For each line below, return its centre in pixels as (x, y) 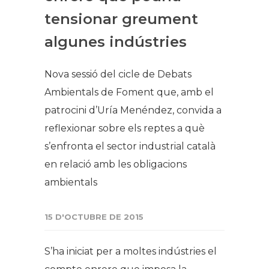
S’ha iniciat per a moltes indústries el (131, 252)
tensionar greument (121, 19)
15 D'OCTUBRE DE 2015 (94, 217)
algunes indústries (116, 42)
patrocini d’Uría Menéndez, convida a (133, 110)
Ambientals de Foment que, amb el (129, 92)
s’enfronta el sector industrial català (130, 147)
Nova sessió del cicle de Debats (118, 74)
